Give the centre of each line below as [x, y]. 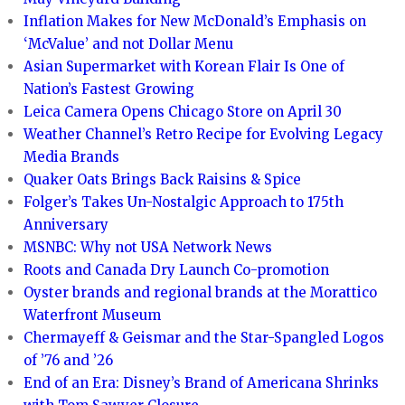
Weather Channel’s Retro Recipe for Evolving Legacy [204, 134]
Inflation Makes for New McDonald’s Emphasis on [195, 21]
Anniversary [66, 224]
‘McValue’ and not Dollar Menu [129, 43]
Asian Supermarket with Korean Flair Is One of [184, 66]
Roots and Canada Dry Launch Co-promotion [177, 269]
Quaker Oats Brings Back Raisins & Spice [163, 179]
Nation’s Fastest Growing [109, 89]
